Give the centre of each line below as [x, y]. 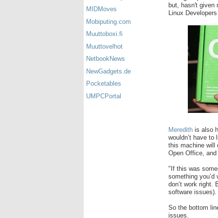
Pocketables [104, 84]
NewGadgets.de [109, 71]
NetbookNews [106, 59]
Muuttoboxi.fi [104, 34]
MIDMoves [101, 9]
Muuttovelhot [104, 46]
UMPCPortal [104, 96]
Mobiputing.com [109, 21]
